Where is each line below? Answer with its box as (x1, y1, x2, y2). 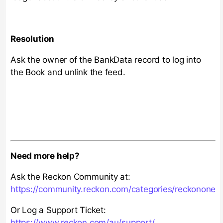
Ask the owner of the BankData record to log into (10, 54, 201, 65)
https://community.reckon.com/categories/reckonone (10, 184, 216, 194)
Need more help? (10, 150, 80, 161)
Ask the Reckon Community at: (10, 171, 130, 182)
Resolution (10, 33, 54, 44)
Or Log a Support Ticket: (10, 205, 106, 215)
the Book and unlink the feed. (10, 67, 128, 77)
